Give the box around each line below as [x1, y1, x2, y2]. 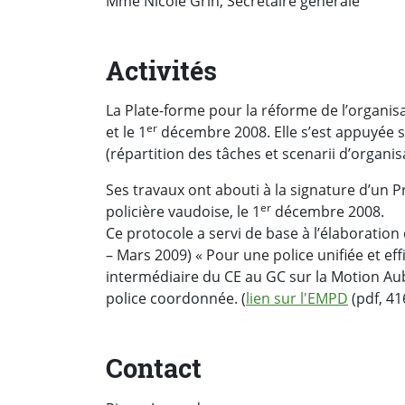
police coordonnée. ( [106, 288, 246, 309]
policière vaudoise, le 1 [106, 202, 260, 222]
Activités [106, 52, 217, 88]
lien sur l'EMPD [246, 288, 348, 309]
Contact [106, 351, 202, 386]
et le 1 [106, 122, 146, 143]
